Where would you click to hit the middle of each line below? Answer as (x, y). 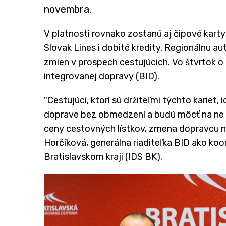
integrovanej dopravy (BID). (102, 76)
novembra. (68, 9)
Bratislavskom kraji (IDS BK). (103, 157)
